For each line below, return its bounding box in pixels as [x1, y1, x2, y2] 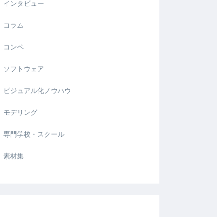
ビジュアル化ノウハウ [3, 87, 71, 95]
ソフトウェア [3, 65, 44, 73]
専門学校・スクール [3, 130, 64, 139]
